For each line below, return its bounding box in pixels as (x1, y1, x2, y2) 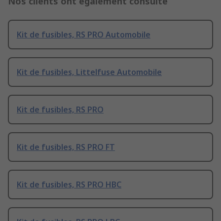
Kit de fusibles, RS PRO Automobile (17, 29, 150, 40)
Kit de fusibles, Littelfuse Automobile (17, 67, 162, 78)
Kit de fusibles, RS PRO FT (17, 142, 115, 153)
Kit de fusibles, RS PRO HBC (17, 179, 121, 190)
